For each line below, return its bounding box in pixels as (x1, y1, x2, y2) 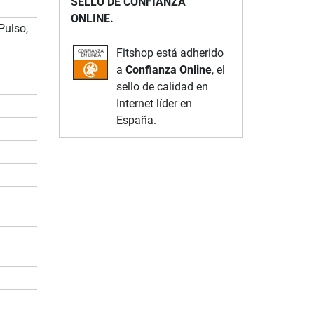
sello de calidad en (116, 79, 208, 93)
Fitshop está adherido (116, 46, 224, 60)
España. (116, 113, 156, 127)
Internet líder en (116, 96, 192, 110)
